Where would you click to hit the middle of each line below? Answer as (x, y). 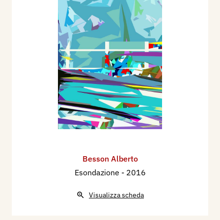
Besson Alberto (110, 159)
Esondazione (98, 173)
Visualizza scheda (116, 195)
